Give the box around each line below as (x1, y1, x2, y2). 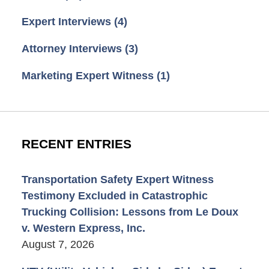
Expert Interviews (21, 15, 114, 28)
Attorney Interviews (21, 42, 125, 55)
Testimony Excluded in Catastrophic (21, 189, 208, 202)
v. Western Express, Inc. (21, 222, 145, 234)
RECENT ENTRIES (21, 136, 131, 151)
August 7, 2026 (21, 238, 94, 250)
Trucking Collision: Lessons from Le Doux (21, 205, 238, 218)
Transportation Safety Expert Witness (21, 173, 214, 186)
